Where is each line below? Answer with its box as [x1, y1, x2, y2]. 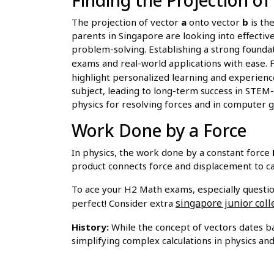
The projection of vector [72, 15, 181, 28]
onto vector [187, 15, 242, 28]
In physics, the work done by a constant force [72, 146, 272, 158]
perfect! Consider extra [72, 196, 176, 209]
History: [72, 220, 109, 233]
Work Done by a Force [72, 118, 246, 142]
